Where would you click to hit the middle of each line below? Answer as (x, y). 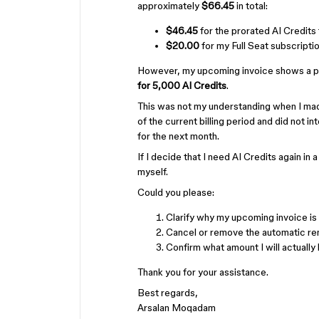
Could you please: (176, 192)
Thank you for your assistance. (203, 272)
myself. (153, 172)
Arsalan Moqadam (177, 308)
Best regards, (168, 293)
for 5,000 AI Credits (182, 85)
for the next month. (178, 136)
